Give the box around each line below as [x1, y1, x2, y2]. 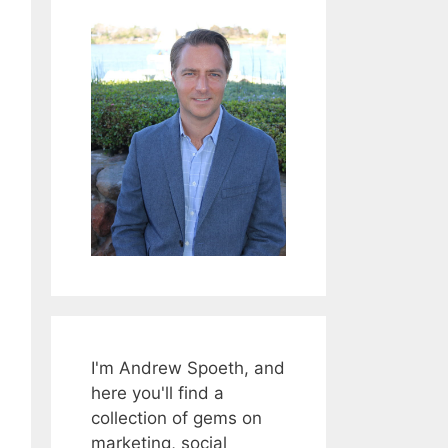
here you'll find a [91, 383, 224, 404]
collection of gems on [91, 408, 262, 429]
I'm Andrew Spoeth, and [91, 358, 285, 379]
